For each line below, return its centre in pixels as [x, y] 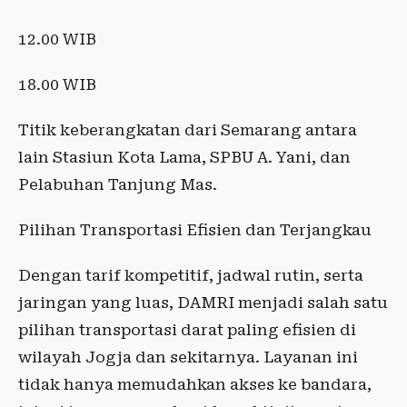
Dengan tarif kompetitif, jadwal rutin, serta [191, 276]
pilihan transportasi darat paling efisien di [187, 330]
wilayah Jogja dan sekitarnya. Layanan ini [188, 357]
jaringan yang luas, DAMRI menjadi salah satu [203, 303]
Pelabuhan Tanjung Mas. [118, 185]
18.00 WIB [57, 85]
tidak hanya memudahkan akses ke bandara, [195, 385]
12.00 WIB [57, 40]
